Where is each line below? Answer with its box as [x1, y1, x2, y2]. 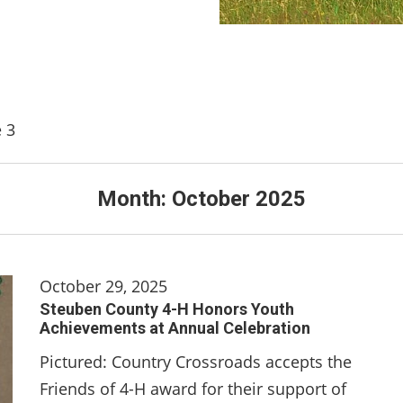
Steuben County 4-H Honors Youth [40, 300, 294, 318]
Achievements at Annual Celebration [40, 318, 310, 337]
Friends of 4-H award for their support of [40, 378, 346, 399]
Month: [97, 186, 172, 211]
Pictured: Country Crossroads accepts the [40, 351, 352, 372]
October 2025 [172, 186, 306, 211]
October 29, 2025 [40, 275, 167, 297]
